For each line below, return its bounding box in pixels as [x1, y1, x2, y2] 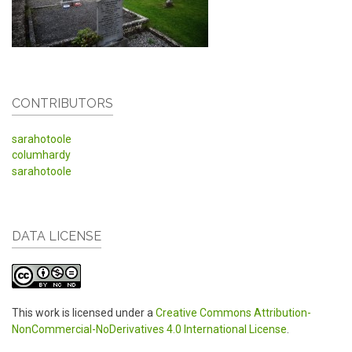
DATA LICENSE [12, 228, 101, 244]
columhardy [12, 148, 71, 162]
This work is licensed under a [12, 306, 156, 319]
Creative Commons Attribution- [156, 306, 311, 319]
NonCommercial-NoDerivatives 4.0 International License [12, 322, 287, 335]
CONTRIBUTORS [12, 95, 113, 111]
